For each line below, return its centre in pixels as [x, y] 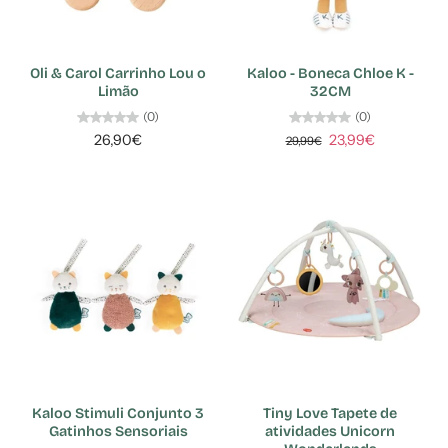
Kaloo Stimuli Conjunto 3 [118, 414]
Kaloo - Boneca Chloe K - [330, 73]
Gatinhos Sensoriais [118, 432]
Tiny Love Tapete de [330, 414]
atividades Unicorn [330, 432]
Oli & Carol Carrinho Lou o [118, 73]
